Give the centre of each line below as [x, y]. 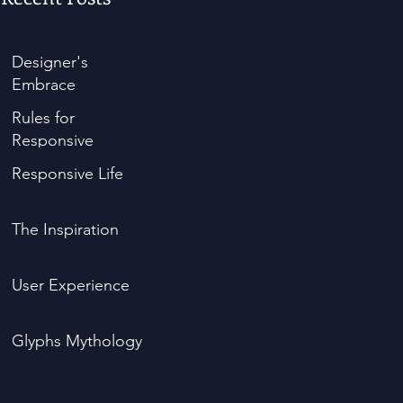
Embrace [44, 85]
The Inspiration [65, 229]
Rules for [43, 118]
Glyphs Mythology [77, 341]
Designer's [50, 62]
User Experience [71, 285]
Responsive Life [67, 174]
